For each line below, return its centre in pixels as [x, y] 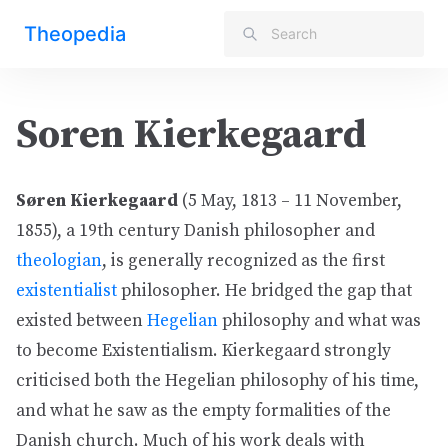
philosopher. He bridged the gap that [264, 291]
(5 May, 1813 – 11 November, [290, 201]
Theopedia [75, 34]
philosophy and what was [319, 321]
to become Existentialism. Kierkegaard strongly [203, 351]
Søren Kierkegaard [97, 201]
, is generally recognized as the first [243, 261]
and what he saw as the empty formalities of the [203, 411]
